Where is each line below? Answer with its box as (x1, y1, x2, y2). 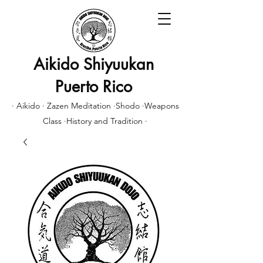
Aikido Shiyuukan (33, 54, 154, 75)
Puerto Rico (55, 76, 132, 97)
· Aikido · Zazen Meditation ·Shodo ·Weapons (11, 100, 179, 111)
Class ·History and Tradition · (43, 116, 147, 126)
